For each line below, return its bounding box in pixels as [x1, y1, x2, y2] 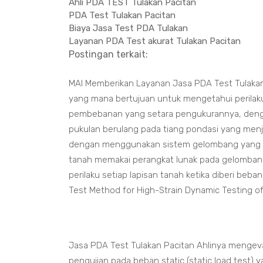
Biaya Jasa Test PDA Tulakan [69, 23, 188, 33]
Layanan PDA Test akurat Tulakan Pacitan [69, 36, 241, 46]
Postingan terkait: [69, 49, 148, 60]
